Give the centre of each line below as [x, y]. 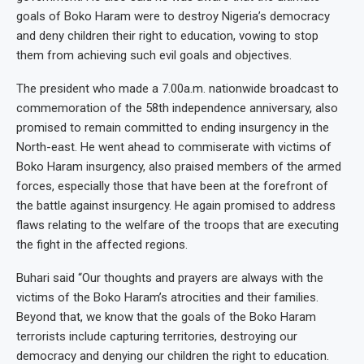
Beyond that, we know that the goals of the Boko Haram [166, 317]
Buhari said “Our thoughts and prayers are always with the [170, 278]
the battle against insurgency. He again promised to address [176, 206]
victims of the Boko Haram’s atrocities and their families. [167, 297]
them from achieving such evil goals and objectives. [154, 55]
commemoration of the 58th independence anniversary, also [177, 108]
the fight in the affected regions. [102, 245]
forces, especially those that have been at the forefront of [172, 186]
